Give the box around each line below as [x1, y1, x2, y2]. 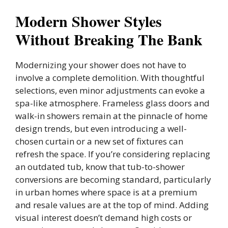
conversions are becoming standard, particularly [15, 173, 211, 185]
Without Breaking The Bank [15, 27, 203, 50]
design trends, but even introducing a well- [15, 122, 187, 134]
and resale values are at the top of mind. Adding [15, 198, 209, 211]
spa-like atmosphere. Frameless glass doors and [15, 97, 210, 109]
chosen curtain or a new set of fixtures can [15, 135, 183, 147]
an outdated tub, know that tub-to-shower [15, 160, 185, 173]
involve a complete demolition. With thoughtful [15, 71, 205, 83]
